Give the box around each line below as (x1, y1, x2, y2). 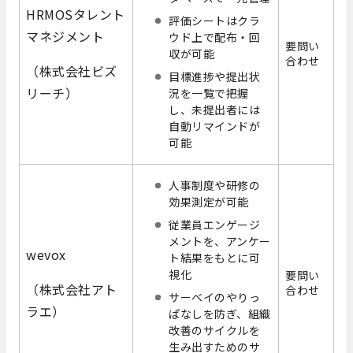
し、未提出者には (169, 102, 261, 118)
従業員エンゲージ (169, 217, 261, 233)
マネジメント (26, 27, 105, 46)
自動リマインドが (169, 118, 261, 135)
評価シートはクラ (169, 13, 261, 29)
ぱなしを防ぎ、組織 (169, 306, 271, 322)
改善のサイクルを (169, 322, 261, 339)
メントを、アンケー (169, 233, 271, 250)
